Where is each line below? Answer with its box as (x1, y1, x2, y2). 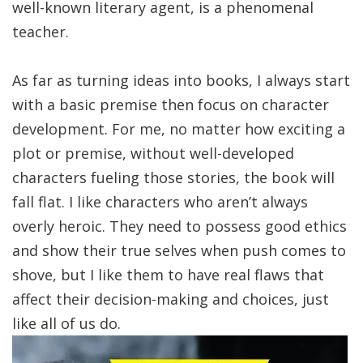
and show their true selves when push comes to (12, 241, 346, 260)
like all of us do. (12, 314, 121, 333)
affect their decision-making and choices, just (12, 289, 329, 309)
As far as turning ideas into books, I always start (12, 70, 350, 90)
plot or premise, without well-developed (12, 143, 294, 163)
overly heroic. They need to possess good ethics (12, 216, 347, 236)
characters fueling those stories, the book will (12, 168, 335, 187)
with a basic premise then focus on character (12, 95, 329, 114)
